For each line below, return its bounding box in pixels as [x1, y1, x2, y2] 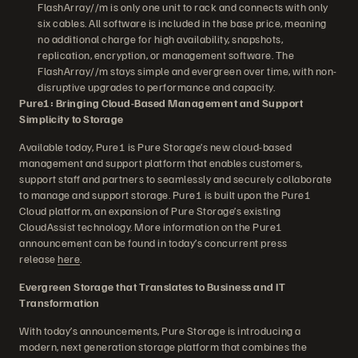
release [19, 252, 58, 265]
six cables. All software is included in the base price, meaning [38, 16, 327, 30]
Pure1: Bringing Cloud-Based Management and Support [19, 96, 303, 109]
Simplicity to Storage [19, 112, 124, 125]
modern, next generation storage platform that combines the [19, 340, 307, 353]
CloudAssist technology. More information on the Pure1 [19, 220, 283, 233]
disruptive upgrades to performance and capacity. [38, 80, 275, 93]
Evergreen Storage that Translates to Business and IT [19, 280, 285, 293]
